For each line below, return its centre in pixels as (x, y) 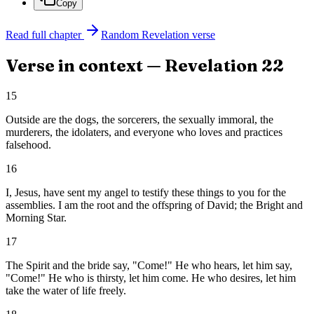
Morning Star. (36, 218)
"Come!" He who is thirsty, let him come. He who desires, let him (151, 278)
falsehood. (28, 145)
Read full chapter (43, 35)
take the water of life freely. (66, 291)
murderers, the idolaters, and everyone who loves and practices (144, 132)
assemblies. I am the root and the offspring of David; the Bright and (154, 205)
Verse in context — (85, 66)
